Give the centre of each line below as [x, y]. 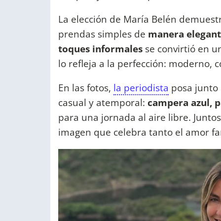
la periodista [141, 87]
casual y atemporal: [103, 102]
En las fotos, [86, 87]
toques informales [100, 48]
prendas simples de [103, 34]
